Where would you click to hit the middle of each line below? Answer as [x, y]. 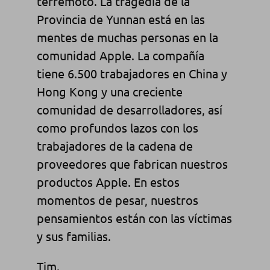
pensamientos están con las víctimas [134, 218]
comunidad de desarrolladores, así [129, 109]
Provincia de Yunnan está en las [121, 19]
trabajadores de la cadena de [115, 145]
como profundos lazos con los [117, 127]
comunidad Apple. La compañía [120, 55]
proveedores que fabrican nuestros [132, 163]
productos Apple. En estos [108, 181]
